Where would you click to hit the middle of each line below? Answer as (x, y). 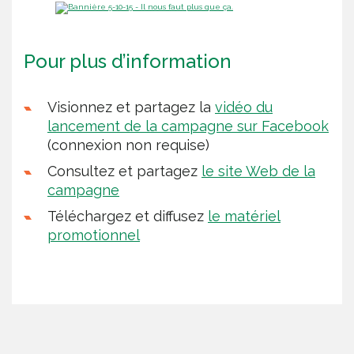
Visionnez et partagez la (131, 107)
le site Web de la (258, 171)
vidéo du (244, 107)
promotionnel (94, 235)
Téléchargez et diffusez (128, 217)
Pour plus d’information (128, 62)
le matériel (244, 217)
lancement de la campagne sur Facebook (188, 126)
